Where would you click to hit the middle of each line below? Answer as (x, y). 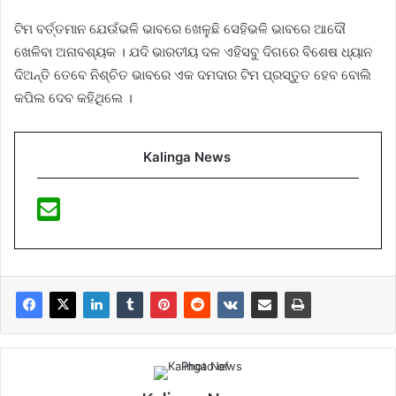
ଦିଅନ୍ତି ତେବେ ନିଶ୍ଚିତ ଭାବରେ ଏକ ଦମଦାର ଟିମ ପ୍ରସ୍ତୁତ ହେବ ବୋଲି (193, 75)
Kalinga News (187, 157)
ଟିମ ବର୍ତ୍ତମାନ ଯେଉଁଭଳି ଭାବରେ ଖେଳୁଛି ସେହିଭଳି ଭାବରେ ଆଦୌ (180, 29)
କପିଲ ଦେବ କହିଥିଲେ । (73, 98)
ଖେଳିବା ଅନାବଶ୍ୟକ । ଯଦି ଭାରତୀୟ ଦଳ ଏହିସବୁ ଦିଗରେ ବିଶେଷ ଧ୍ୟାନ (193, 52)
